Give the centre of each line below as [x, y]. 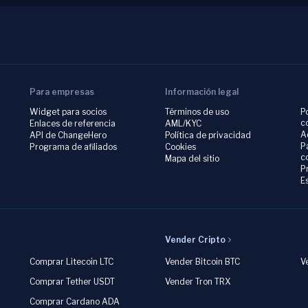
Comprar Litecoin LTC [71, 262]
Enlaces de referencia [72, 123]
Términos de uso [197, 112]
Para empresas [62, 92]
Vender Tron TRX [198, 282]
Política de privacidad [208, 135]
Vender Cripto [195, 240]
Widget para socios [68, 112]
